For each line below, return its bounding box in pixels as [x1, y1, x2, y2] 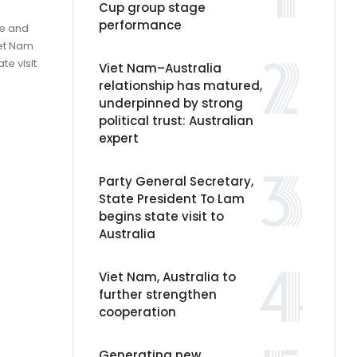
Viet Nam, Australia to [99, 269, 236, 285]
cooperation [99, 304, 176, 320]
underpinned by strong [99, 95, 243, 112]
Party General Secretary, [99, 173, 253, 190]
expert [99, 130, 139, 147]
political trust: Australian [99, 112, 253, 129]
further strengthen [99, 286, 217, 303]
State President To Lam [99, 190, 245, 207]
